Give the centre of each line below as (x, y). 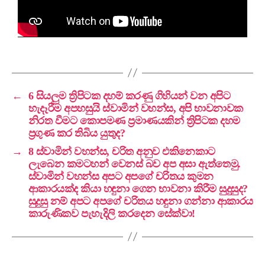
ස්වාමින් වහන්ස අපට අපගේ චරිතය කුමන (121, 176)
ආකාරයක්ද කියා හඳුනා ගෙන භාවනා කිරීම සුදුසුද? (138, 188)
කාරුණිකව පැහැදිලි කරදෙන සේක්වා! (112, 213)
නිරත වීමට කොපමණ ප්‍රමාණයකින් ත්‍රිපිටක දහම (134, 120)
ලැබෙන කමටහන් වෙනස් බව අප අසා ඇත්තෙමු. (134, 164)
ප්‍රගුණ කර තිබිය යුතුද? (77, 133)
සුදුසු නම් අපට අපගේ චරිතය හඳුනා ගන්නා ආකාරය (140, 201)
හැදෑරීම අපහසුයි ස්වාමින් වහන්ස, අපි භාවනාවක (135, 108)
